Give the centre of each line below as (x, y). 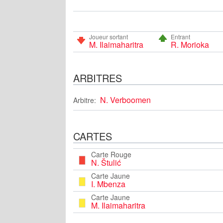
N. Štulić (106, 162)
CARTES (93, 136)
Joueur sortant (109, 36)
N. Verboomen (125, 100)
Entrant (180, 36)
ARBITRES (98, 78)
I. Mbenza (108, 184)
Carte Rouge (111, 154)
